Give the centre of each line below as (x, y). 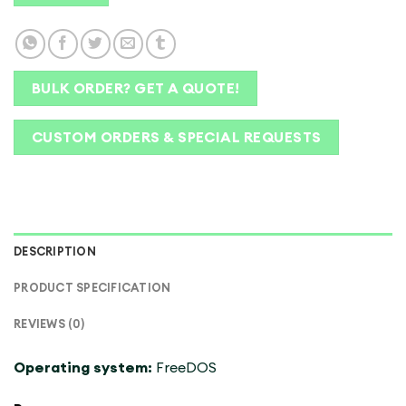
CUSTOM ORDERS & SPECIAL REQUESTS (176, 137)
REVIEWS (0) (49, 323)
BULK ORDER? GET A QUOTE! (135, 87)
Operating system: (85, 367)
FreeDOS (186, 367)
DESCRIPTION (55, 251)
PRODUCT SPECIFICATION (92, 287)
